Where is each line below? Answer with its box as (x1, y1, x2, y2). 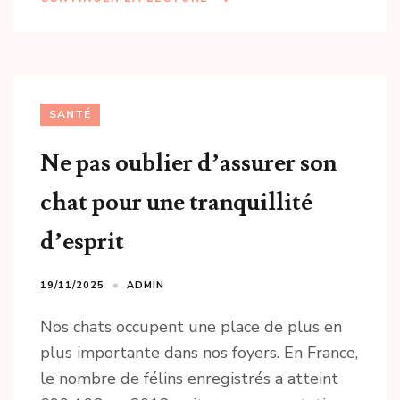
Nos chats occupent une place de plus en (40, 316, 342, 338)
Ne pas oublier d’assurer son (40, 147, 337, 179)
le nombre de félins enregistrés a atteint (40, 368, 338, 390)
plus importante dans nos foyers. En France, (40, 342, 358, 364)
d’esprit (40, 226, 124, 258)
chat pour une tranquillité (40, 187, 312, 219)
